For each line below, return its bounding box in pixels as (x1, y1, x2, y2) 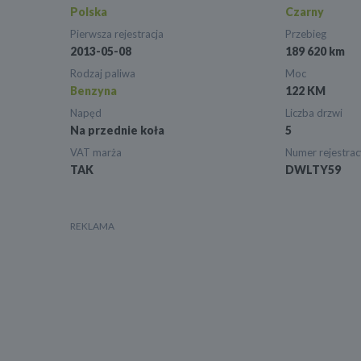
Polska (70, 5, 107, 19)
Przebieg (284, 27, 326, 41)
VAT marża (70, 146, 122, 160)
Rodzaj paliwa (70, 67, 135, 81)
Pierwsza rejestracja (70, 27, 164, 41)
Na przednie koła (70, 123, 164, 138)
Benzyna (70, 84, 117, 98)
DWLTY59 (284, 163, 341, 177)
